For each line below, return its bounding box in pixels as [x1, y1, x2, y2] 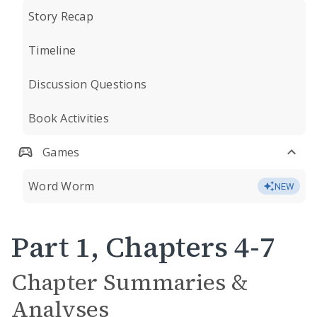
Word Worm [28, 178, 95, 194]
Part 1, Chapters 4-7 [11, 228, 275, 266]
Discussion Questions [28, 76, 146, 92]
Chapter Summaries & [11, 267, 248, 298]
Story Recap [28, 8, 93, 24]
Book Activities [28, 110, 109, 126]
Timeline [28, 42, 76, 58]
